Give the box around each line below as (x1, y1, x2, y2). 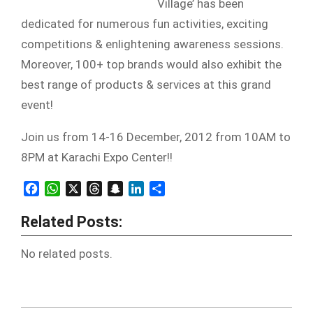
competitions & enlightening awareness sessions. (21, 37, 284, 51)
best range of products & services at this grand (21, 78, 271, 92)
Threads (102, 181, 143, 195)
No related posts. (21, 246, 112, 261)
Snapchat (123, 181, 170, 195)
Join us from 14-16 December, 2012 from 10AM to (21, 130, 291, 144)
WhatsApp (60, 181, 111, 195)
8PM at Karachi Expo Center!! (21, 150, 173, 164)
